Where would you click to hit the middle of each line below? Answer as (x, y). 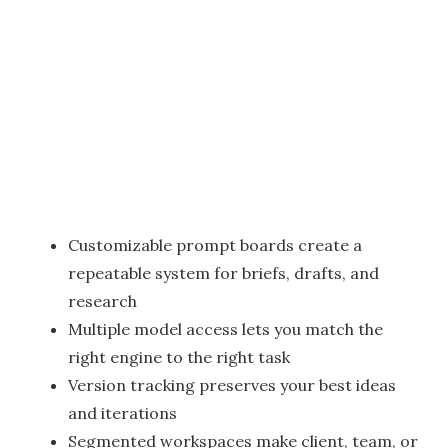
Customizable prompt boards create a (215, 245)
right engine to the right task (179, 357)
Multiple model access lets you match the (225, 329)
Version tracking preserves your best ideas (232, 385)
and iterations (122, 413)
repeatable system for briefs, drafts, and (223, 273)
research (102, 301)
